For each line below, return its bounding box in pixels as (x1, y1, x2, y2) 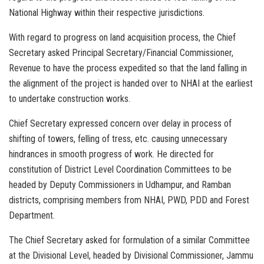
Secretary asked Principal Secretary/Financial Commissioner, (9, 47, 233, 59)
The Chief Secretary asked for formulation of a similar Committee (9, 235, 250, 246)
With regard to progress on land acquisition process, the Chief (9, 32, 236, 44)
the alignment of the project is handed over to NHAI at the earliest (9, 78, 253, 90)
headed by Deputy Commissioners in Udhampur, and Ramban (9, 179, 231, 191)
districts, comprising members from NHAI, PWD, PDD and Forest (9, 194, 249, 206)
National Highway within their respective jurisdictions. (9, 7, 204, 19)
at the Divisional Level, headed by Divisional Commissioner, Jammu (9, 250, 253, 262)
